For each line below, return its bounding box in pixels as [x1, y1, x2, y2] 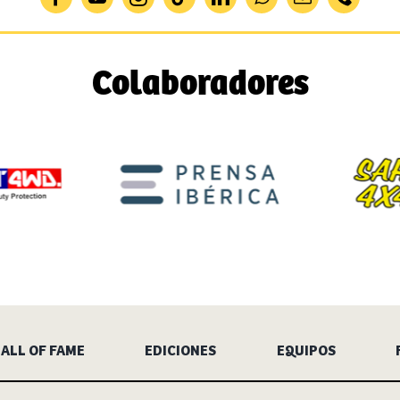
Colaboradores [91, 65, 309, 104]
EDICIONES [145, 344, 217, 360]
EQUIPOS [276, 344, 336, 360]
